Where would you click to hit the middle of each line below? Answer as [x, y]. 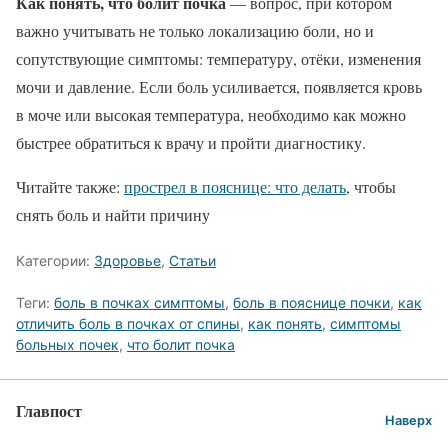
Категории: [55, 260]
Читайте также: [70, 186]
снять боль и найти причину [113, 214]
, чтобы [371, 186]
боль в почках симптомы [139, 302]
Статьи [192, 260]
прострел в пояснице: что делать [235, 186]
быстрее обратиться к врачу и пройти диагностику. [191, 142]
